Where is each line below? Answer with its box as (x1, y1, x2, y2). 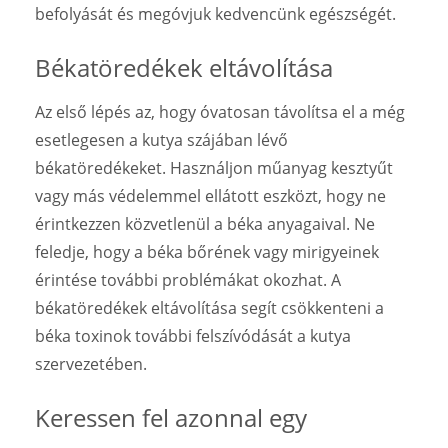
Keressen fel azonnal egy (35, 400, 307, 434)
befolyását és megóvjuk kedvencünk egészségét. (35, 2, 396, 25)
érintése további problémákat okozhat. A (35, 268, 341, 291)
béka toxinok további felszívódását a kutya (35, 324, 351, 347)
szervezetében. (35, 352, 147, 375)
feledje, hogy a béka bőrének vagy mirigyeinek (35, 240, 379, 263)
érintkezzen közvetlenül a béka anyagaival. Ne (35, 212, 375, 235)
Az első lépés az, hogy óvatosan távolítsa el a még (35, 100, 405, 123)
